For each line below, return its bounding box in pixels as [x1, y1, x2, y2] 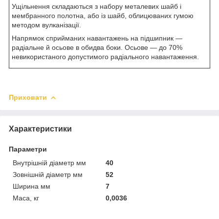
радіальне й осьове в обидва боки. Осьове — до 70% [12, 43, 182, 51]
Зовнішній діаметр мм [13, 170, 83, 178]
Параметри [9, 145, 47, 153]
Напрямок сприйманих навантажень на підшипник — [12, 34, 182, 42]
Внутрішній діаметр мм [13, 158, 86, 167]
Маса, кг [13, 194, 39, 202]
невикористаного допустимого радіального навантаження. [12, 52, 199, 61]
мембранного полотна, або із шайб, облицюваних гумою [12, 11, 194, 20]
